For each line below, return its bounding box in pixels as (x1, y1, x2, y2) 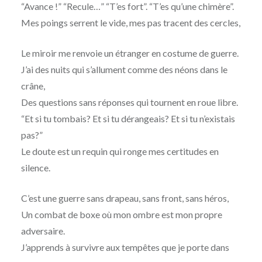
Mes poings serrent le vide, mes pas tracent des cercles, (20, 17, 240, 29)
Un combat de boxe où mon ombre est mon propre (20, 209, 222, 220)
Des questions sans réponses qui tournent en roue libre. (20, 96, 238, 108)
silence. (20, 162, 50, 174)
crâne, (20, 80, 45, 92)
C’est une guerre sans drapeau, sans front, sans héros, (20, 192, 229, 204)
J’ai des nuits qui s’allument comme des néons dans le (20, 64, 227, 75)
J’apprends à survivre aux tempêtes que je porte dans (20, 242, 229, 253)
